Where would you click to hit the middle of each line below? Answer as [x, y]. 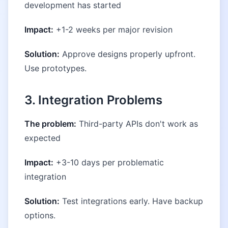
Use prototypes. [55, 68]
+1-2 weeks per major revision [113, 30]
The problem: [50, 124]
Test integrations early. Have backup [131, 201]
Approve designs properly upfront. [127, 54]
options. [40, 215]
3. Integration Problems [93, 100]
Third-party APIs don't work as [137, 124]
